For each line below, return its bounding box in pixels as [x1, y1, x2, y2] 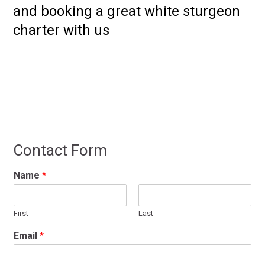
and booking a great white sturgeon [13, 2, 241, 20]
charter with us [13, 21, 110, 38]
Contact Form [13, 141, 108, 159]
